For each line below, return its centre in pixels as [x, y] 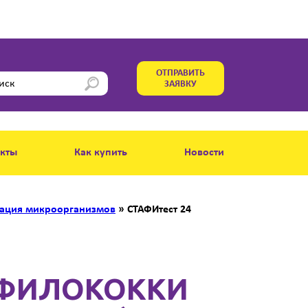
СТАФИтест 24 [159, 210]
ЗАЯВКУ [180, 84]
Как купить [101, 153]
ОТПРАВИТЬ [180, 73]
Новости [204, 153]
